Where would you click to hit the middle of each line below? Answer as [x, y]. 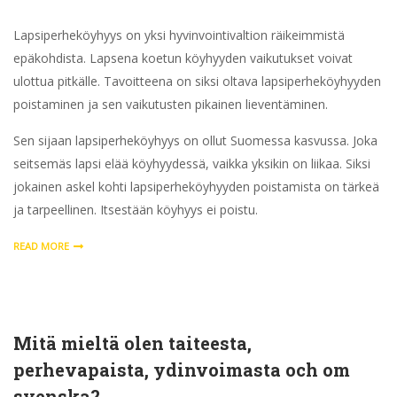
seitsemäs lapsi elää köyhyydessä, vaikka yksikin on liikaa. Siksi [192, 163]
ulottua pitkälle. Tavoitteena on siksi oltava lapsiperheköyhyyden [197, 81]
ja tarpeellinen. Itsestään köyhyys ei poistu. [136, 209]
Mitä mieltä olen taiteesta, [132, 343]
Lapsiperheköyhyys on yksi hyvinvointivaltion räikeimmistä [179, 35]
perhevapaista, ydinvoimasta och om [182, 369]
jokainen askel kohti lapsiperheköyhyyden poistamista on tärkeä [196, 186]
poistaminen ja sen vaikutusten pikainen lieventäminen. [171, 104]
